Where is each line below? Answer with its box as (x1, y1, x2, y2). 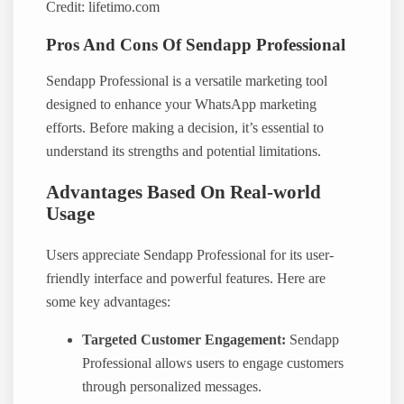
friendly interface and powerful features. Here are (46, 270, 326, 287)
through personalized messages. (82, 379, 262, 396)
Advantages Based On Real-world (46, 182, 322, 203)
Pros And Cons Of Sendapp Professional (46, 34, 346, 54)
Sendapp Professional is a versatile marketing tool (46, 72, 328, 89)
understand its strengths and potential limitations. (46, 142, 322, 160)
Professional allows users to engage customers (82, 355, 344, 372)
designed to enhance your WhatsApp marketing (46, 96, 317, 113)
